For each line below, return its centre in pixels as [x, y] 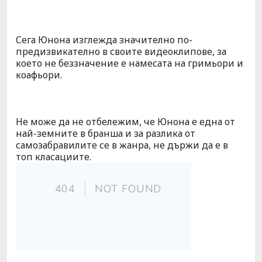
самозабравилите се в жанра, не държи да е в [122, 145]
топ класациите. [55, 157]
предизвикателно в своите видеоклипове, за [121, 51]
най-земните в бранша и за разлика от [106, 133]
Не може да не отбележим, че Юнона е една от [125, 122]
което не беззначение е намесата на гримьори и [130, 63]
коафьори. [39, 75]
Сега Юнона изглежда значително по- [104, 40]
